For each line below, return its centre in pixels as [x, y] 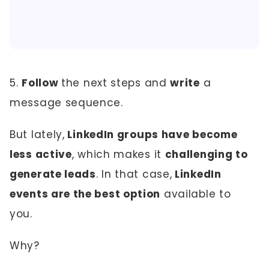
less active [41, 154]
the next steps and [116, 83]
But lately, [37, 134]
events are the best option [85, 194]
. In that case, [134, 174]
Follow [42, 83]
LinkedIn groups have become [151, 134]
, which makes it [118, 154]
